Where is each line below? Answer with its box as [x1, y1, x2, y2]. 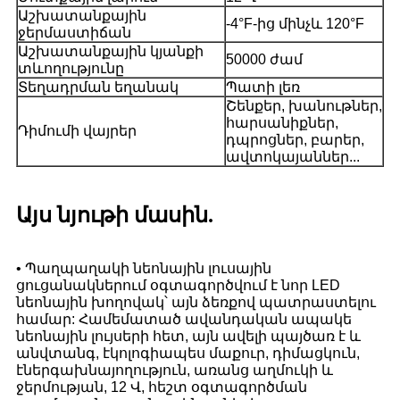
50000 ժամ [226, 51, 303, 67]
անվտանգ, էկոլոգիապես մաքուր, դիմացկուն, [16, 345, 360, 361]
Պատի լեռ [226, 79, 300, 95]
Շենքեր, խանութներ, [226, 97, 382, 113]
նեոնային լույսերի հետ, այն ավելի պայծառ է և [16, 328, 361, 344]
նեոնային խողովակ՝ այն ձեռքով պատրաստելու [16, 294, 376, 310]
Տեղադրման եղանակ [18, 79, 179, 95]
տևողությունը [18, 60, 124, 76]
